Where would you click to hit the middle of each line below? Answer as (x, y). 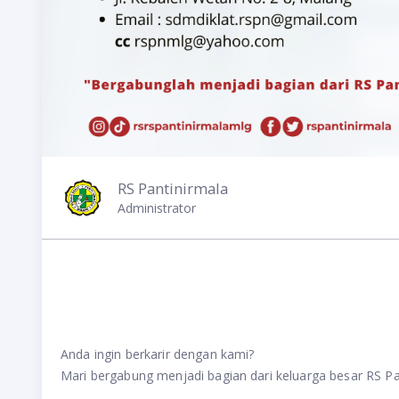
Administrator (157, 208)
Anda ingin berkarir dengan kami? (158, 354)
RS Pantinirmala (173, 188)
